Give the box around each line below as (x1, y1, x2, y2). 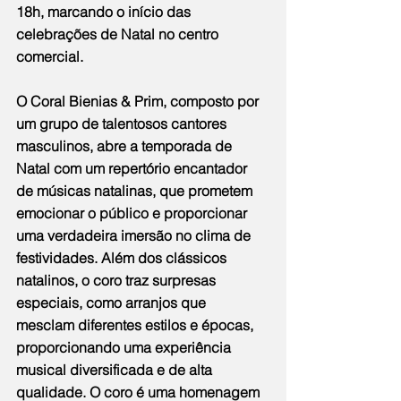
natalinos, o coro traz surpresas (16, 271, 219, 290)
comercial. (16, 47, 83, 66)
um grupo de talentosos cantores (16, 115, 230, 133)
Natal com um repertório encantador (16, 159, 251, 178)
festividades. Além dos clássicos (16, 249, 230, 268)
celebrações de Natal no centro (16, 25, 222, 44)
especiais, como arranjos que (16, 294, 209, 312)
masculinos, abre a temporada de (16, 137, 235, 156)
